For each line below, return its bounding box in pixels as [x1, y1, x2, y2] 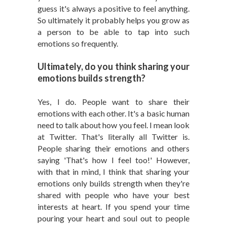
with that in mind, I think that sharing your [37, 167, 190, 176]
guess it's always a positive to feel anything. [37, 4, 190, 13]
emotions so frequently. [37, 39, 118, 48]
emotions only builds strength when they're [37, 178, 190, 188]
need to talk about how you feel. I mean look [37, 120, 190, 130]
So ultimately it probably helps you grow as [37, 15, 190, 25]
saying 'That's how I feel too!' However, [37, 155, 190, 165]
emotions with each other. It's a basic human [37, 108, 190, 118]
